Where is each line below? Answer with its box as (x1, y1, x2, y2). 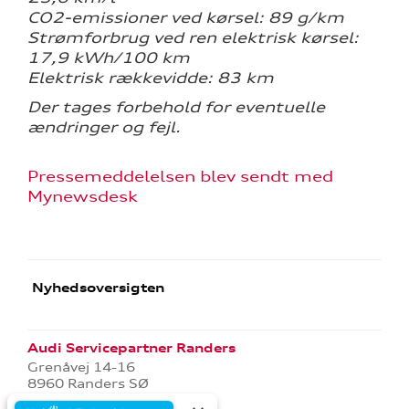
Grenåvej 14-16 (27, 360, 135, 375)
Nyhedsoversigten (28, 280, 164, 296)
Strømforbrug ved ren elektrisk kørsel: (27, 28, 359, 47)
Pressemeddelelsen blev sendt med (27, 167, 333, 186)
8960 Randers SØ (27, 376, 149, 392)
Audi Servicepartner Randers (27, 341, 236, 356)
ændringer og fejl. (27, 118, 181, 137)
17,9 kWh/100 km (27, 48, 190, 68)
